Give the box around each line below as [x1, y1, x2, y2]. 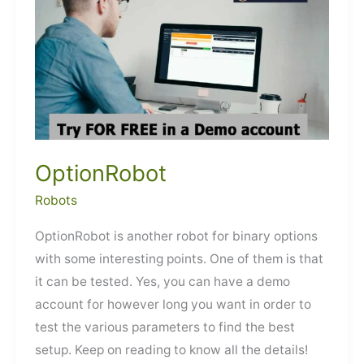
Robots [35, 193, 78, 209]
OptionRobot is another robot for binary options [35, 227, 318, 244]
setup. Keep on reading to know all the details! [35, 341, 309, 357]
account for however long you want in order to [35, 296, 312, 312]
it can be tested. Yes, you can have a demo [35, 273, 291, 289]
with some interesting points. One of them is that [35, 250, 324, 266]
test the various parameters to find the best [35, 318, 296, 335]
